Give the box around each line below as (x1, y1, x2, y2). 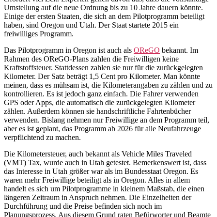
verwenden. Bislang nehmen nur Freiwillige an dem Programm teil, (4, 116, 209, 124)
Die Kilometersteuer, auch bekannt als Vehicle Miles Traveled (4, 150, 192, 158)
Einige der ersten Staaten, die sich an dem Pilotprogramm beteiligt (4, 12, 204, 21)
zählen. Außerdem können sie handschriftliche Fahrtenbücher (4, 107, 191, 116)
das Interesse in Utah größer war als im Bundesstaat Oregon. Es (4, 167, 198, 176)
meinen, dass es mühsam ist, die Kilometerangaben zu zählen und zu (4, 81, 213, 90)
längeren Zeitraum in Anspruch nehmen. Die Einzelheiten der (4, 193, 191, 202)
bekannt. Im (160, 46, 198, 55)
